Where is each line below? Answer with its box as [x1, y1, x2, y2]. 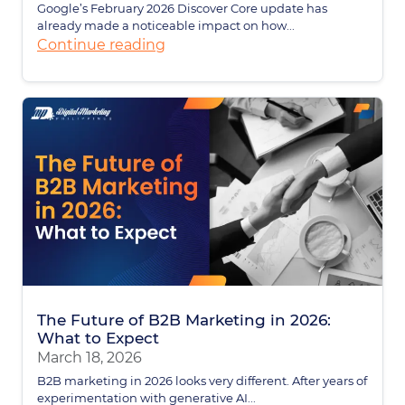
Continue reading [37, 35, 165, 53]
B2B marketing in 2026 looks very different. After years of [37, 373, 367, 389]
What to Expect [37, 329, 159, 348]
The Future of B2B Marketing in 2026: [37, 311, 331, 330]
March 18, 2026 [37, 349, 142, 367]
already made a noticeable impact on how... [37, 17, 295, 33]
